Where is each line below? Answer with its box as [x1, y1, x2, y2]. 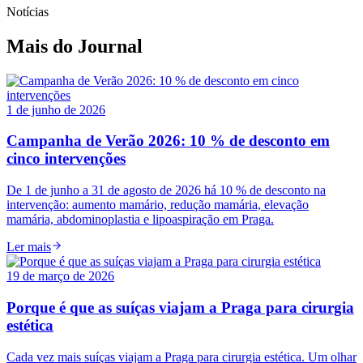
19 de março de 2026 [6, 269, 114, 284]
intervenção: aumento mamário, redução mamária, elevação [6, 198, 309, 212]
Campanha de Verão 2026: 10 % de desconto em [6, 132, 330, 150]
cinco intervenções [6, 150, 126, 168]
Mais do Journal [6, 35, 143, 57]
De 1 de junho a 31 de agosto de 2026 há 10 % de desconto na [6, 183, 326, 198]
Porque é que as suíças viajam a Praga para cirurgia [6, 298, 354, 316]
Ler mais [6, 240, 51, 254]
